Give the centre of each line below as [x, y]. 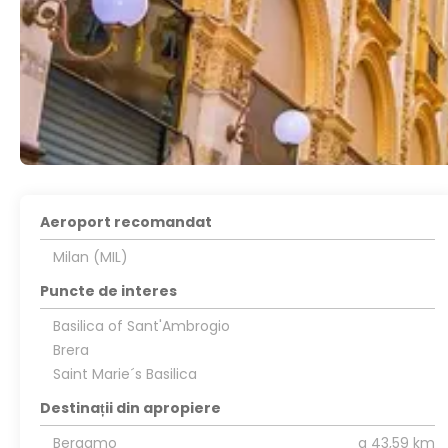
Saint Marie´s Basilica [124, 374]
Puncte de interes [109, 291]
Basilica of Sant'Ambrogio [141, 326]
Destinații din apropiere [131, 408]
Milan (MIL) [90, 257]
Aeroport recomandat [126, 222]
